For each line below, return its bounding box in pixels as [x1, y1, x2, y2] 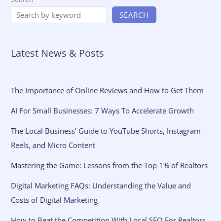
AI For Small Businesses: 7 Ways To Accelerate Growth [11, 105, 194, 115]
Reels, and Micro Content [11, 140, 96, 150]
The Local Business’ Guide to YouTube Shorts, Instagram [11, 125, 201, 136]
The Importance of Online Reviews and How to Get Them [11, 85, 204, 95]
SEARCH [119, 9, 149, 20]
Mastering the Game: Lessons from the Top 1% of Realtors [11, 160, 208, 170]
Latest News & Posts [11, 46, 105, 60]
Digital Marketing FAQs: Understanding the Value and [11, 180, 191, 190]
